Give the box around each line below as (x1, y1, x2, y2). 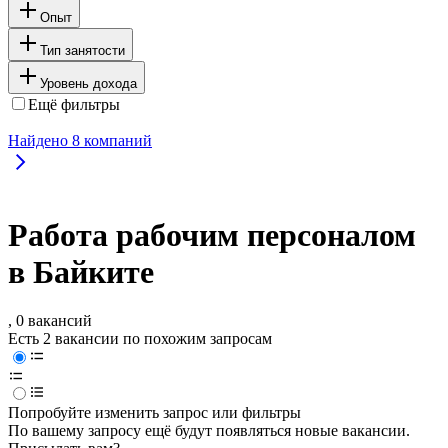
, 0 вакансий (8, 312, 92, 330)
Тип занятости (40, 42, 125, 58)
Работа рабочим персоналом (8, 217, 416, 254)
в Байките (8, 254, 154, 291)
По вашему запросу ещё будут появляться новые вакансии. (8, 422, 410, 440)
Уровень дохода (40, 75, 137, 91)
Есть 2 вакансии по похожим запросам (8, 330, 272, 348)
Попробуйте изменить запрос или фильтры (8, 404, 301, 422)
